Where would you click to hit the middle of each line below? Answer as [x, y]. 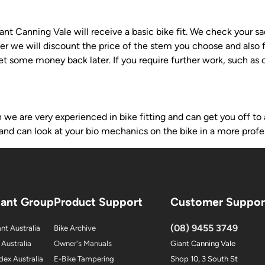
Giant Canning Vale [203, 244]
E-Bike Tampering [84, 259]
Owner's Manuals [83, 244]
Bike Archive [75, 228]
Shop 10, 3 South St [204, 259]
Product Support [98, 202]
